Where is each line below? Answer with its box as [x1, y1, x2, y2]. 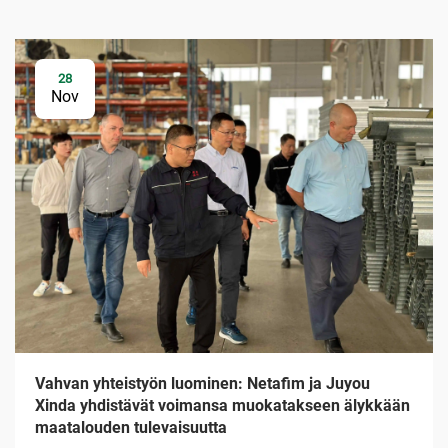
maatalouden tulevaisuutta [35, 417, 227, 437]
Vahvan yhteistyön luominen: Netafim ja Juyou [35, 373, 370, 393]
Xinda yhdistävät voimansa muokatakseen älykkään [35, 395, 410, 415]
